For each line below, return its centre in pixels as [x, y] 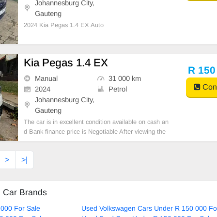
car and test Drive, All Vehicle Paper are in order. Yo [96, 141]
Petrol [117, 89]
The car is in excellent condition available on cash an [96, 122]
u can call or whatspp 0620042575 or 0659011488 [92, 151]
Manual [46, 78]
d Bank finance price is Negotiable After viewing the [95, 131]
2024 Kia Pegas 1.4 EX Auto [64, 25]
